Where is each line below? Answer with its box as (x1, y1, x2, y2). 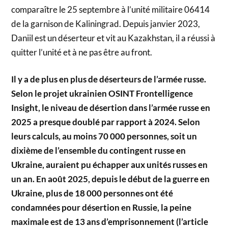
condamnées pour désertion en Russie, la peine (11, 202, 192, 213)
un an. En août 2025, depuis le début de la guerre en (11, 174, 210, 185)
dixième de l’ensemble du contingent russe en (11, 145, 186, 156)
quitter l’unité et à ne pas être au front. (11, 46, 153, 58)
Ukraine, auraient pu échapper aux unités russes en (11, 159, 208, 170)
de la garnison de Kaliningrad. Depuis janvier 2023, (11, 18, 201, 29)
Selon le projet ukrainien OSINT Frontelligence (11, 88, 193, 99)
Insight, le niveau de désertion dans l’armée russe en (11, 102, 211, 113)
